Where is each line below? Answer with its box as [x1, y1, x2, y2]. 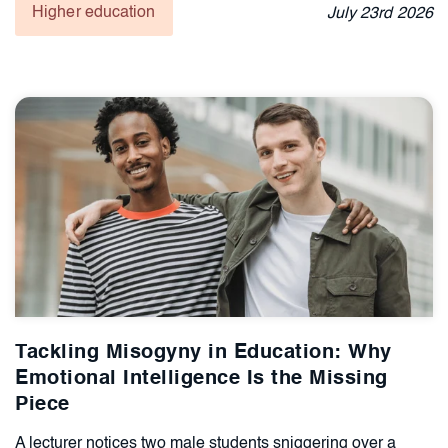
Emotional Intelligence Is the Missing [15, 368, 388, 389]
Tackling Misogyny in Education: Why [15, 342, 392, 363]
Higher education [32, 4, 156, 21]
